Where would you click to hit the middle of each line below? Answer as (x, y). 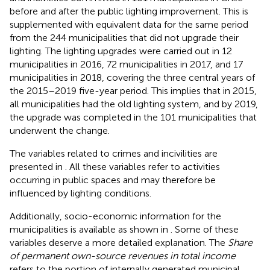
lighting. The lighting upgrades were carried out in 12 (121, 51)
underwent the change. (60, 130)
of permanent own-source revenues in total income (123, 256)
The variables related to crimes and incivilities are (114, 153)
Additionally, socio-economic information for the (115, 216)
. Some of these (205, 229)
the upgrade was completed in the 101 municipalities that (133, 117)
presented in (37, 166)
